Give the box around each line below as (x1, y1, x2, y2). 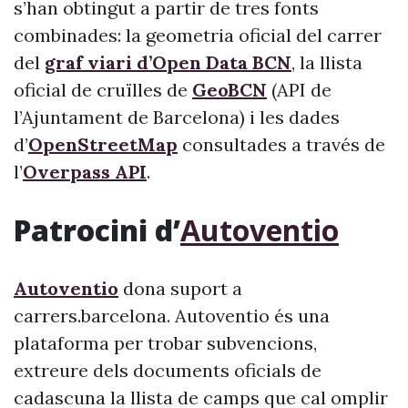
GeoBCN (192, 78, 267, 101)
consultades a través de (178, 133, 385, 156)
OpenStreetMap (28, 133, 178, 156)
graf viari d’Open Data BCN (45, 51, 291, 74)
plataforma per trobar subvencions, (14, 331, 317, 354)
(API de (267, 78, 331, 101)
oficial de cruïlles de (14, 78, 192, 101)
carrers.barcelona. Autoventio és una (14, 304, 330, 327)
